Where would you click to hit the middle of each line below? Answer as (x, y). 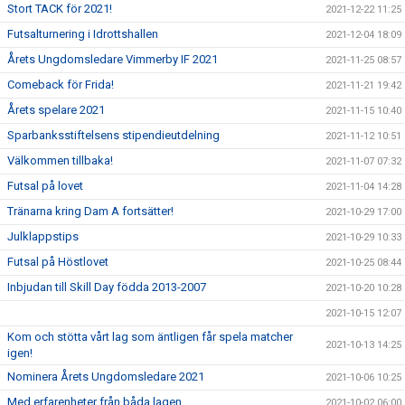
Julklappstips (43, 237)
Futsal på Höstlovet (58, 262)
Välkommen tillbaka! (60, 161)
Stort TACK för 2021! (60, 9)
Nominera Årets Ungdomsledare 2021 (106, 377)
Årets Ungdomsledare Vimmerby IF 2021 (113, 60)
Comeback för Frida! (61, 85)
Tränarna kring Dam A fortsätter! (90, 212)
